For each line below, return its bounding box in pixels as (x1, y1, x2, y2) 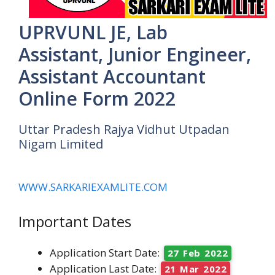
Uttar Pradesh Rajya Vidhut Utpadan (18, 121, 230, 138)
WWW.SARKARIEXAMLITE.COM (18, 180, 168, 195)
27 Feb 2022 (167, 246, 228, 259)
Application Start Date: (50, 245, 160, 260)
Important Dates (18, 211, 131, 231)
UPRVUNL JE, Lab (18, 20, 168, 45)
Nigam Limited (18, 136, 103, 153)
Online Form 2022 (18, 86, 176, 112)
